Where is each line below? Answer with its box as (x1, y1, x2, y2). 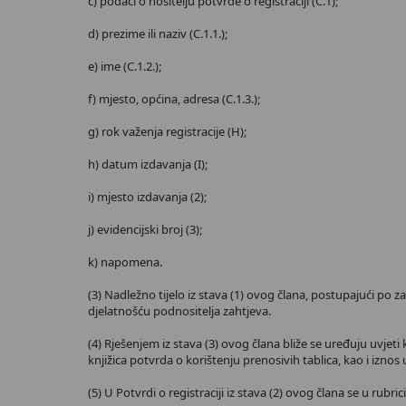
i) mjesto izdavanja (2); (88, 188, 207, 205)
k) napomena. (88, 254, 162, 270)
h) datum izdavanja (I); (88, 156, 208, 172)
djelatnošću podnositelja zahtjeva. (88, 303, 271, 319)
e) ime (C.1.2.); (88, 58, 161, 74)
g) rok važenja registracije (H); (88, 123, 246, 140)
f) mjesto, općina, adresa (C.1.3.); (88, 91, 260, 107)
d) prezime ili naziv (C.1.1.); (88, 25, 227, 42)
